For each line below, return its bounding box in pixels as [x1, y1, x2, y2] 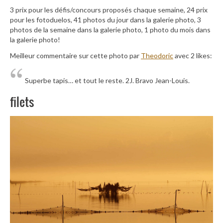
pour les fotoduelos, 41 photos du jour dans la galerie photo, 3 [10, 15, 201, 24]
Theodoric [141, 51, 173, 60]
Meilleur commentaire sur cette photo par [10, 51, 141, 60]
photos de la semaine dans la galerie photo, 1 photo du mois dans [10, 25, 211, 34]
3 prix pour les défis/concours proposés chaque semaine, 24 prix [10, 5, 208, 14]
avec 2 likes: [173, 51, 212, 60]
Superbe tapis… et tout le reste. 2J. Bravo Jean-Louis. [25, 76, 190, 85]
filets [10, 92, 34, 111]
